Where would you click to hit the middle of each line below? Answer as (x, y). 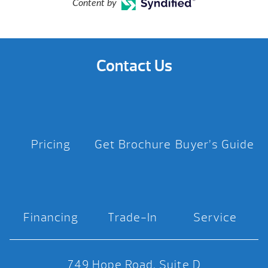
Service (215, 218)
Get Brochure (133, 145)
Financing (51, 218)
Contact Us (134, 66)
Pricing (51, 145)
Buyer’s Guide (215, 145)
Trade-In (133, 218)
